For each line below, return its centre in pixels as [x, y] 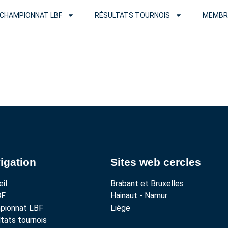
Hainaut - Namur [139, 196]
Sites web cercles [156, 162]
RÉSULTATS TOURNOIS [133, 15]
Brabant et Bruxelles [147, 183]
